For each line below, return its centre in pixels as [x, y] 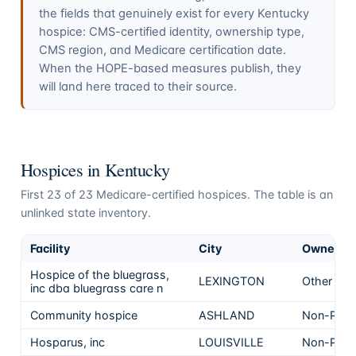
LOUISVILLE [232, 342]
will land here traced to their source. [137, 86]
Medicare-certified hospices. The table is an [213, 194]
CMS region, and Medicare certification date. [162, 50]
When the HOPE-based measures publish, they [170, 68]
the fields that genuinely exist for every [146, 13]
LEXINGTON [232, 281]
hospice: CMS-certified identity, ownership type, [171, 31]
